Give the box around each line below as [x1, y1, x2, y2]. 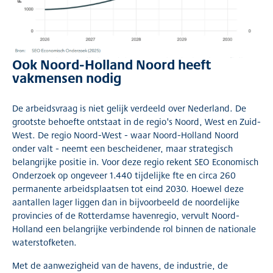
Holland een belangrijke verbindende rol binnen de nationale [12, 222, 256, 235]
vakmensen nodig [12, 67, 121, 88]
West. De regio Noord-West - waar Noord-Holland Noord [12, 128, 239, 141]
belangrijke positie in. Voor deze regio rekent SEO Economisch [12, 155, 258, 168]
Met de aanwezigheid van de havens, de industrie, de [12, 258, 228, 272]
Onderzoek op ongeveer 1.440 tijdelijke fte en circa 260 [12, 168, 236, 182]
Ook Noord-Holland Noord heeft [12, 54, 211, 74]
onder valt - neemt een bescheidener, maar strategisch [12, 141, 233, 155]
